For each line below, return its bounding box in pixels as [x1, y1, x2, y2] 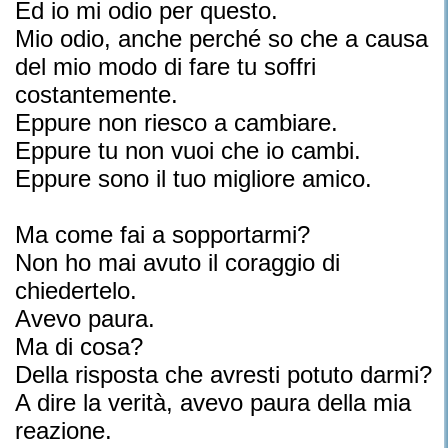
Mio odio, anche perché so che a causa [15, 25, 428, 52]
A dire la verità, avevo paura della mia [15, 389, 411, 416]
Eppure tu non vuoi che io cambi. [15, 137, 361, 164]
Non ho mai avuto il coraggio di [15, 249, 340, 276]
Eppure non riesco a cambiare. [15, 109, 338, 136]
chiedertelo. [15, 277, 137, 304]
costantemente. [15, 81, 178, 108]
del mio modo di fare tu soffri [15, 53, 316, 80]
